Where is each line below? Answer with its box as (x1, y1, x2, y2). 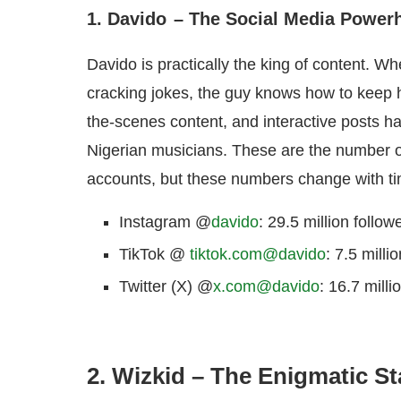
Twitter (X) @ (119, 277, 213, 296)
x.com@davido (213, 277, 320, 296)
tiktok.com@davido (190, 245, 326, 264)
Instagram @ (119, 213, 211, 232)
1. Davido (87, 9, 166, 30)
